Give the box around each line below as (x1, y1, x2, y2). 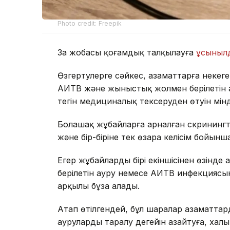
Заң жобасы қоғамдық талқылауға (57, 47, 196, 58)
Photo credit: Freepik (57, 20, 122, 28)
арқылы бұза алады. (57, 181, 140, 191)
